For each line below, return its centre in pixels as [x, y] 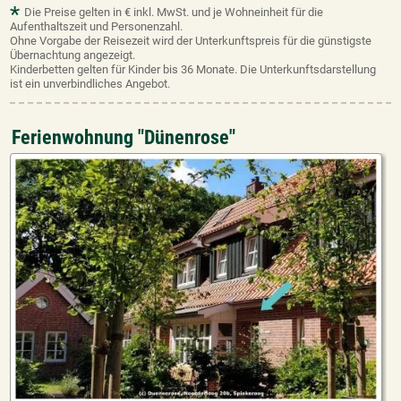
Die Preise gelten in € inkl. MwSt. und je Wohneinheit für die [174, 12]
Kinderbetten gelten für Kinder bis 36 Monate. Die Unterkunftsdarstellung [193, 69]
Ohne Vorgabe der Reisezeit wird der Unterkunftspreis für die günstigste [191, 40]
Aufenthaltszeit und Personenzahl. [97, 26]
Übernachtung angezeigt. [73, 55]
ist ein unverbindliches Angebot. [90, 83]
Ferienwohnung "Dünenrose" [124, 137]
